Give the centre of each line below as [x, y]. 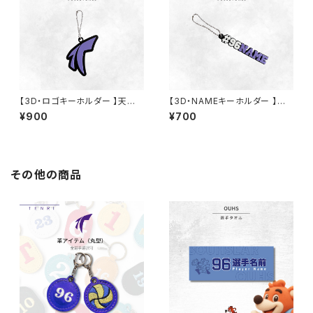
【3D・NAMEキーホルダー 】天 [228, 101]
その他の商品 [47, 175]
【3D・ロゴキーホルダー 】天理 [78, 101]
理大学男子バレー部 [209, 111]
